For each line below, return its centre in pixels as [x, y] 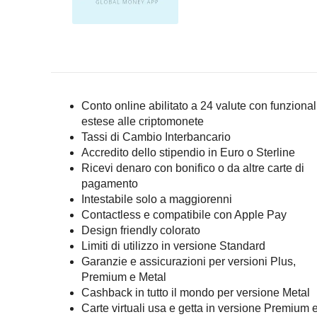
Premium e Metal [123, 277]
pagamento [109, 184]
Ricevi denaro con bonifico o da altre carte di [192, 168]
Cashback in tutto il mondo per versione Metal [195, 293]
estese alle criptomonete [142, 121]
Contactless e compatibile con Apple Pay [184, 215]
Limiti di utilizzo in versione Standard [173, 246]
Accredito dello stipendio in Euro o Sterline [188, 152]
